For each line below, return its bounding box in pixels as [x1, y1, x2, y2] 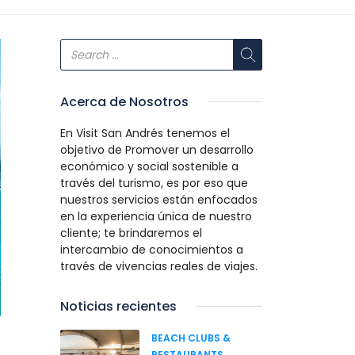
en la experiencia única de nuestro [60, 208, 252, 224]
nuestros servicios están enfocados [60, 192, 258, 208]
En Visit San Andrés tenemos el [60, 125, 230, 141]
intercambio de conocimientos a [60, 242, 243, 258]
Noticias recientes [60, 297, 177, 315]
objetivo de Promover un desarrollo [60, 142, 254, 158]
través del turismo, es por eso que [60, 175, 248, 191]
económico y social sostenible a [60, 158, 239, 174]
